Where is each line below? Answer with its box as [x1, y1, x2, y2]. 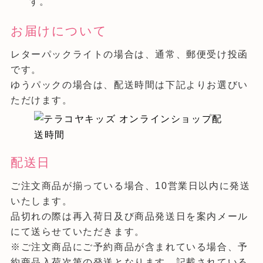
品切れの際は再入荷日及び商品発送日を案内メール [10, 211, 248, 222]
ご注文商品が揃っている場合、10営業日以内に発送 [10, 181, 251, 191]
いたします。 [10, 196, 73, 207]
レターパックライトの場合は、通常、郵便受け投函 [10, 49, 248, 60]
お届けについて [10, 24, 107, 38]
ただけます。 [10, 95, 73, 106]
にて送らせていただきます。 [10, 227, 145, 237]
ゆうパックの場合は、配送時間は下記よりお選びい [10, 80, 248, 90]
